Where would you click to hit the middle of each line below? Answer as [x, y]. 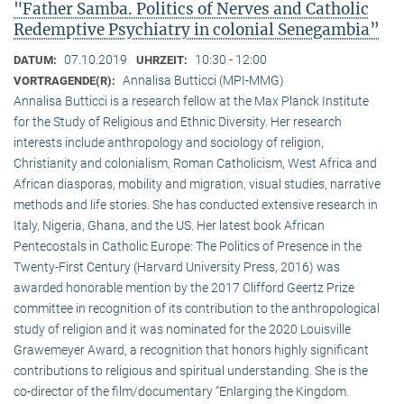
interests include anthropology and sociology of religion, [169, 143]
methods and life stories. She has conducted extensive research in [196, 205]
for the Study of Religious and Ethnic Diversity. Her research [178, 122]
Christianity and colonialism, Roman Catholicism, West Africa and [195, 164]
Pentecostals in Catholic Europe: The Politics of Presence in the [188, 247]
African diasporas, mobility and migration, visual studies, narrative [197, 184]
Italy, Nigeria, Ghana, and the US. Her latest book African [169, 226]
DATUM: [37, 60]
